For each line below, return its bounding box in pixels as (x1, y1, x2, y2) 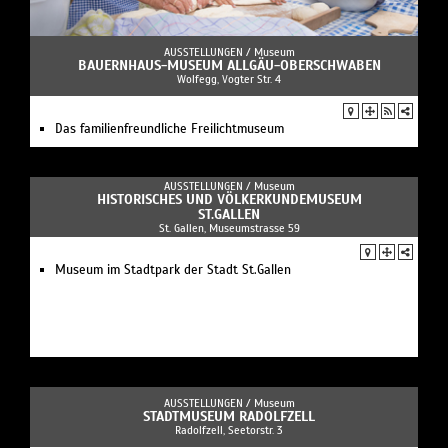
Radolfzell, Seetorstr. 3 (175, 422, 283, 437)
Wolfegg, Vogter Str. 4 (177, 71, 281, 86)
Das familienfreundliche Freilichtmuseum (55, 120, 284, 137)
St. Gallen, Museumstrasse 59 (158, 220, 300, 235)
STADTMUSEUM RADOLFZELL (143, 407, 315, 425)
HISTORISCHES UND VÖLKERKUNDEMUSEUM (96, 190, 362, 208)
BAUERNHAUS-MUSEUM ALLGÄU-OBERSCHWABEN (77, 56, 381, 74)
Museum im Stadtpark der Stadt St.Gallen (55, 261, 291, 278)
